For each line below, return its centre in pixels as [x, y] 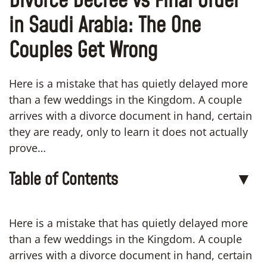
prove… [27, 148]
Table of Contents [63, 179]
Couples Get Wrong [83, 51]
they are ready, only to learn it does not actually [128, 131]
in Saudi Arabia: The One [105, 26]
